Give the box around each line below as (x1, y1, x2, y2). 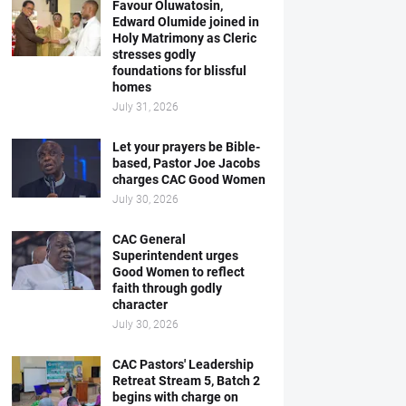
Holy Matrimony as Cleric (111, 31, 256, 45)
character (111, 297, 168, 312)
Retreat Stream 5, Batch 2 (111, 373, 260, 388)
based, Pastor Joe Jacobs (111, 156, 260, 170)
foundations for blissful (111, 63, 246, 78)
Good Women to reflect (111, 265, 245, 279)
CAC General (111, 232, 186, 246)
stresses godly (111, 47, 196, 62)
